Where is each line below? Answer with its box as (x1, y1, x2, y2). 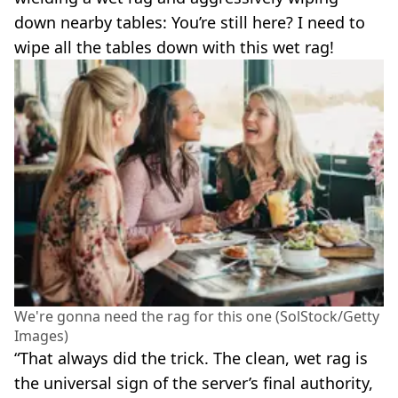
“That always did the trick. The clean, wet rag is (14, 346, 368, 369)
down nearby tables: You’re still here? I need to (14, 12, 365, 34)
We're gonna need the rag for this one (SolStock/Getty (14, 306, 379, 326)
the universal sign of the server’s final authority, (14, 371, 373, 394)
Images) (14, 325, 68, 346)
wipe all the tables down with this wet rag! (14, 36, 334, 59)
